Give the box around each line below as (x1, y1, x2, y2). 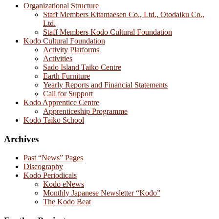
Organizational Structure (23, 1, 99, 10)
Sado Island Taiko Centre (43, 63, 121, 71)
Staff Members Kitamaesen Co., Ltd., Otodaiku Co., (43, 10, 204, 19)
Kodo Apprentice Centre (23, 98, 99, 107)
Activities (43, 54, 72, 63)
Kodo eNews (43, 180, 84, 189)
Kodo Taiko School (23, 115, 84, 124)
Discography (23, 162, 63, 171)
